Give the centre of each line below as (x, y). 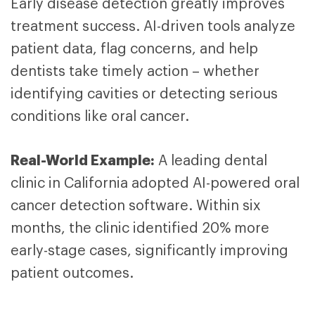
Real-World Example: (83, 161)
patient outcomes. (72, 274)
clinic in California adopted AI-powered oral (155, 184)
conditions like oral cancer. (100, 117)
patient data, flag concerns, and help (134, 50)
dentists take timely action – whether (135, 72)
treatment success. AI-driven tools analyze (153, 27)
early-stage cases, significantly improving (149, 251)
